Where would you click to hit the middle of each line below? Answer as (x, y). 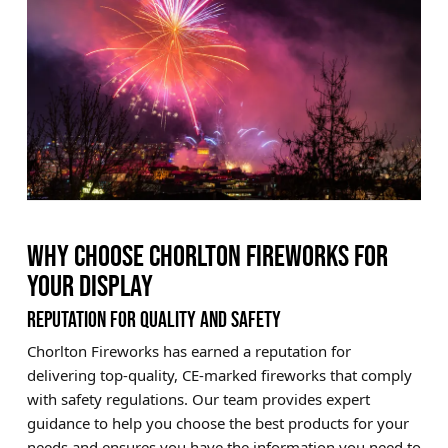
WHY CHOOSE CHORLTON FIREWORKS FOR (207, 255)
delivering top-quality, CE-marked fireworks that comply (219, 374)
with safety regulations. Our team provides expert (198, 398)
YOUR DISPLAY (89, 285)
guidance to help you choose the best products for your (217, 422)
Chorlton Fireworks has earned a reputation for (188, 350)
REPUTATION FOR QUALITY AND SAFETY (153, 319)
